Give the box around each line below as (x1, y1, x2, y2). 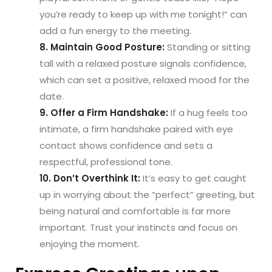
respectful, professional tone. (39, 155, 172, 168)
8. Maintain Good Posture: (39, 40, 165, 53)
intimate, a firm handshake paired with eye (39, 122, 233, 135)
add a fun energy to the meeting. (39, 24, 191, 37)
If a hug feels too (168, 106, 248, 119)
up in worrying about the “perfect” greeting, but (39, 188, 255, 201)
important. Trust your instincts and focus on (39, 220, 237, 234)
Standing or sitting (165, 40, 250, 53)
